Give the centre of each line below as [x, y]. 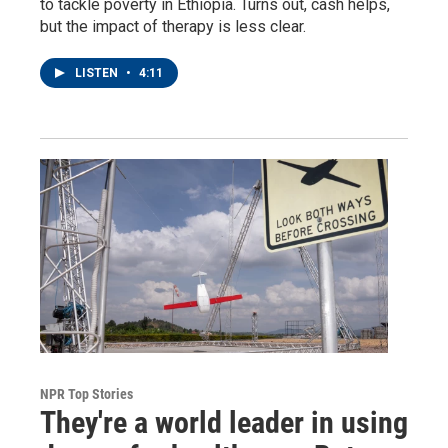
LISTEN [98, 73]
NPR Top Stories [86, 393]
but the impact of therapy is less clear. [173, 26]
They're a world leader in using [224, 422]
